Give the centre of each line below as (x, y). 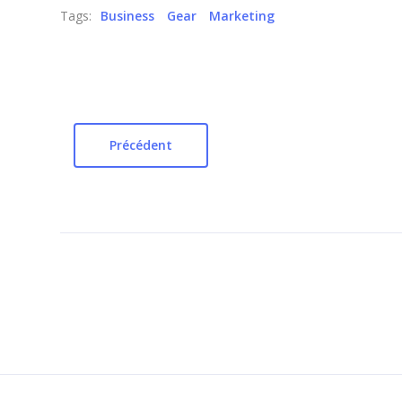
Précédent (141, 144)
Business (127, 15)
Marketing (242, 15)
